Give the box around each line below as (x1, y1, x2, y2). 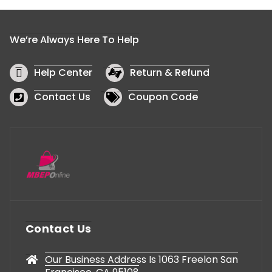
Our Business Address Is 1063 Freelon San (45, 253, 238, 267)
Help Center (34, 65, 92, 80)
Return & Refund (130, 65, 209, 80)
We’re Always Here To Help (10, 32, 139, 47)
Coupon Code (128, 89, 198, 104)
